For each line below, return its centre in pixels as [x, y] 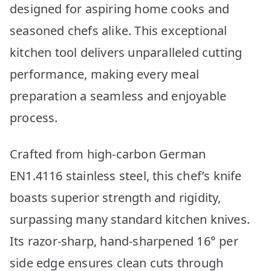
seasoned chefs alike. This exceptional [119, 30]
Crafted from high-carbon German [108, 154]
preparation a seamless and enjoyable [118, 96]
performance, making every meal [105, 74]
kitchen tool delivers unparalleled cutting [126, 52]
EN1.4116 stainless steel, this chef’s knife [126, 175]
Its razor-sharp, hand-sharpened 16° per [124, 241]
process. [34, 117]
